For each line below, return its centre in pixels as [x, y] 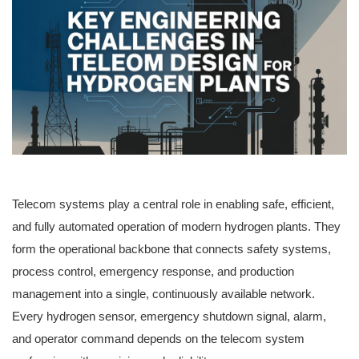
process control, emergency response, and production [153, 272]
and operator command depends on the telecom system [158, 339]
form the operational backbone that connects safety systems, [171, 249]
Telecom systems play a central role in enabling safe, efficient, [173, 204]
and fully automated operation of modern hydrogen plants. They [176, 227]
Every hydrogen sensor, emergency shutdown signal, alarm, [169, 317]
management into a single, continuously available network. [163, 294]
